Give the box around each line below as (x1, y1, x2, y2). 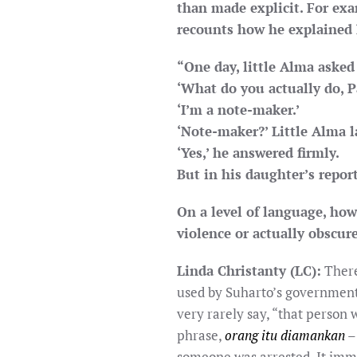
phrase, (177, 326, 225, 344)
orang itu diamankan (225, 326, 345, 344)
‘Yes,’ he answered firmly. (177, 143, 339, 162)
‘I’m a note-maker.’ (177, 100, 300, 119)
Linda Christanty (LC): (177, 261, 321, 280)
